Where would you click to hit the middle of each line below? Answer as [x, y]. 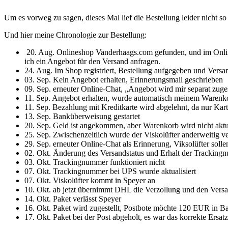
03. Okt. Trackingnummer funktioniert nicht [95, 162]
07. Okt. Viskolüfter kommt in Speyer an [90, 180]
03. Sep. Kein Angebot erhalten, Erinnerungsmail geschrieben [124, 79]
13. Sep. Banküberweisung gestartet [82, 116]
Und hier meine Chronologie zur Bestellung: [75, 35]
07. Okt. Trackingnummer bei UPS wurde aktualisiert [110, 171]
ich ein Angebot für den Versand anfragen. [92, 61]
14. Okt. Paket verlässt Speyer [73, 198]
